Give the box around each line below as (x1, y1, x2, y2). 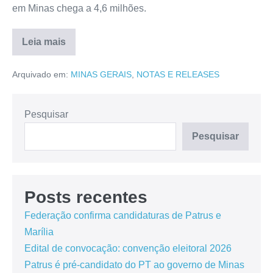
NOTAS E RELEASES (136, 69, 219, 80)
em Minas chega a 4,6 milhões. (12, 3, 146, 14)
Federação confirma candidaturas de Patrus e (24, 210, 221, 221)
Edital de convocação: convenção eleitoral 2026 (24, 243, 232, 254)
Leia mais (22, 37, 66, 48)
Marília (24, 227, 54, 238)
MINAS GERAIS (71, 69, 132, 80)
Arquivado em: (12, 69, 68, 80)
